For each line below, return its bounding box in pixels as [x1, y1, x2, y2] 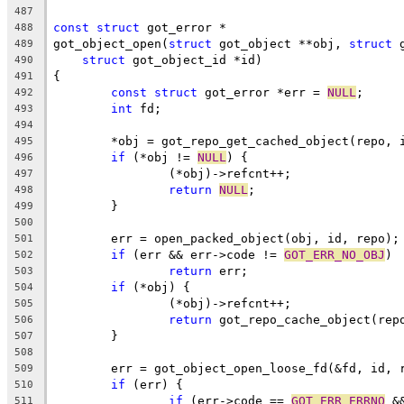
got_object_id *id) [125, 52, 262, 67]
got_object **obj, [212, 36, 349, 50]
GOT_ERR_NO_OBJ [284, 247, 385, 262]
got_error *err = [197, 85, 327, 99]
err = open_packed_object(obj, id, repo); [111, 231, 399, 245]
